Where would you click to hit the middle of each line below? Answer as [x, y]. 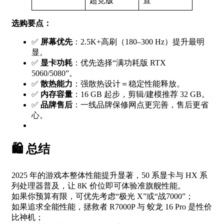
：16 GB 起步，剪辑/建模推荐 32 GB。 [141, 94]
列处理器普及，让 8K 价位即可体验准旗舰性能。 [98, 185]
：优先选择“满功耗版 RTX [119, 63]
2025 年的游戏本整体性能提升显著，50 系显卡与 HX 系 [109, 175]
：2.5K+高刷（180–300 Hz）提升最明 [138, 42]
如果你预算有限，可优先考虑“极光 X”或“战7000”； [102, 196]
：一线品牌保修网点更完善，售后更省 [140, 105]
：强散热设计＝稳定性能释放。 [128, 84]
